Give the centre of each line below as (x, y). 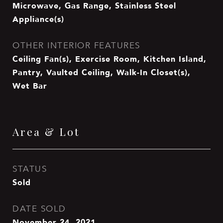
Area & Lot (46, 131)
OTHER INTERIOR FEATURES (76, 46)
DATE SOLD (39, 209)
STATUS (30, 169)
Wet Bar (30, 86)
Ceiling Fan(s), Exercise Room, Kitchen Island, (110, 59)
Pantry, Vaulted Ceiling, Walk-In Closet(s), (102, 72)
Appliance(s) (38, 19)
